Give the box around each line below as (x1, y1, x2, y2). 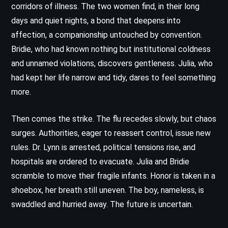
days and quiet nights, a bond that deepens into (11, 15, 181, 25)
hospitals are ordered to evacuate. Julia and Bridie (11, 156, 189, 166)
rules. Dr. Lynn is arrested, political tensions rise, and (11, 142, 195, 152)
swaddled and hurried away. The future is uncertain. (11, 199, 193, 209)
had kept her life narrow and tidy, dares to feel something (11, 72, 216, 82)
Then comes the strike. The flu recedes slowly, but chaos (11, 113, 216, 124)
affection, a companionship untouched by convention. (11, 30, 202, 40)
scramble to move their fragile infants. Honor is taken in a (11, 170, 215, 181)
